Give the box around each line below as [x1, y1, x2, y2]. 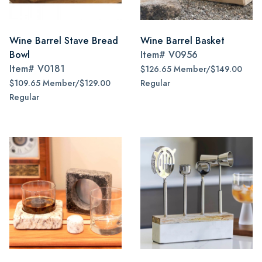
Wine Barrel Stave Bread [9, 34, 118, 47]
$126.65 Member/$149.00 [140, 64, 242, 75]
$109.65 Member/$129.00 [9, 78, 111, 89]
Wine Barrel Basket [140, 34, 225, 47]
